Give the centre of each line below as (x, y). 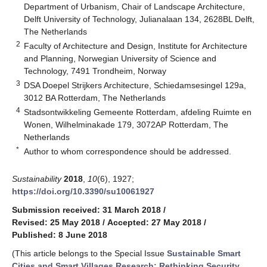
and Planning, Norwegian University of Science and (120, 58)
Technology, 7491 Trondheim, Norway (95, 71)
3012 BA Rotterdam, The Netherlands (95, 97)
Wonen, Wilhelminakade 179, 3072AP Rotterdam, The (126, 124)
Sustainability (37, 178)
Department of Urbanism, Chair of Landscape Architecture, (135, 6)
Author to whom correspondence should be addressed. (128, 151)
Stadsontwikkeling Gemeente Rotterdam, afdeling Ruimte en (138, 112)
